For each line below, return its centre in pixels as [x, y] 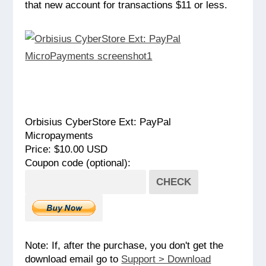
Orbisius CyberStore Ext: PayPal [98, 121]
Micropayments [59, 135]
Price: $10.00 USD [66, 149]
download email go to [73, 259]
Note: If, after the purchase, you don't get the [124, 245]
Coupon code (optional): [78, 162]
